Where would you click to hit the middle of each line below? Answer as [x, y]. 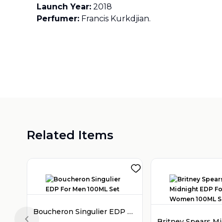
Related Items [70, 135]
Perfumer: [58, 19]
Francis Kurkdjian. [115, 19]
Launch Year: [64, 7]
